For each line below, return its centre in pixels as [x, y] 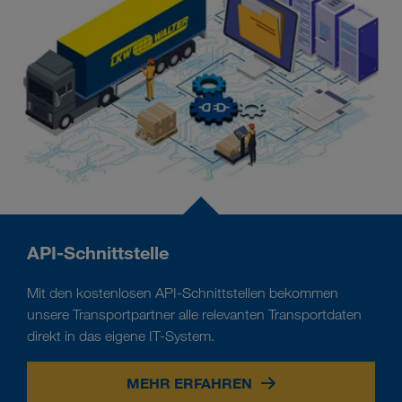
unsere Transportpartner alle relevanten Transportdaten [194, 314]
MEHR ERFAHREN [189, 383]
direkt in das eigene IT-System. [121, 336]
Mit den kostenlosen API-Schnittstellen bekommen [183, 293]
